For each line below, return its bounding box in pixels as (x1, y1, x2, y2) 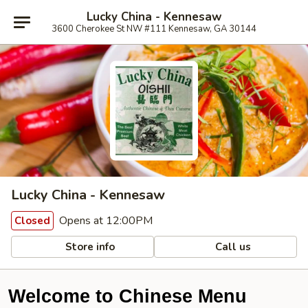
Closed (14, 214, 50, 228)
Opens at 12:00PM (56, 213, 153, 228)
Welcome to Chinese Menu (8, 286, 247, 307)
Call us (212, 239, 252, 254)
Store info (63, 239, 115, 254)
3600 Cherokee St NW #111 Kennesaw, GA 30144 (52, 22, 256, 35)
